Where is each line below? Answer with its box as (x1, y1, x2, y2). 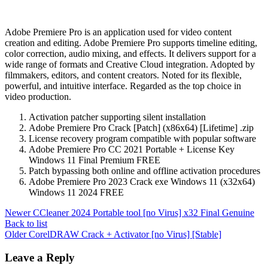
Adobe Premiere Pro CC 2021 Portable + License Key (29, 144, 234, 155)
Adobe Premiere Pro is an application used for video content (5, 27, 232, 38)
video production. (5, 92, 71, 102)
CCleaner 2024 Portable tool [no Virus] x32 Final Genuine (33, 208, 254, 218)
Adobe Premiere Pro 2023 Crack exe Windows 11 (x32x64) (29, 176, 255, 187)
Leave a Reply (5, 251, 75, 264)
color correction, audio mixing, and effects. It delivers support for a (5, 48, 256, 59)
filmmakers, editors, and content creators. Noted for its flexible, (5, 70, 242, 81)
